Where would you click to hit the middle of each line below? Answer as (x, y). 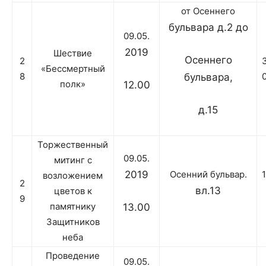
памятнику (73, 207)
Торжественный (73, 145)
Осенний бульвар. (208, 175)
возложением (73, 176)
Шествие (73, 53)
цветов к (73, 191)
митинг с (73, 160)
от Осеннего (208, 11)
